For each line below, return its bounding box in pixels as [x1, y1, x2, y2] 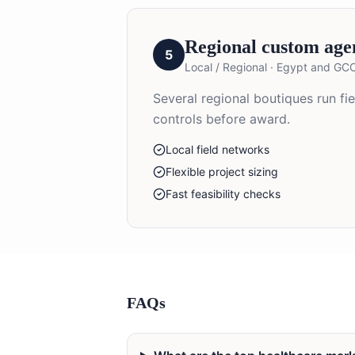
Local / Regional [185, 59, 267, 74]
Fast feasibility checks [166, 186, 281, 200]
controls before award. [153, 110, 290, 127]
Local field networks [166, 142, 269, 156]
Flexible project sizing [166, 164, 278, 178]
